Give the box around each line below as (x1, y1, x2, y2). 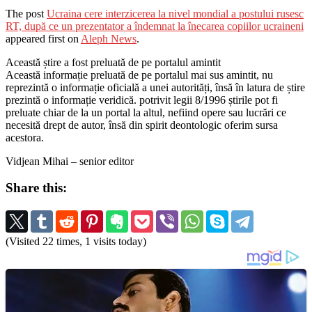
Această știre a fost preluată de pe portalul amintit (6, 56, 221, 68)
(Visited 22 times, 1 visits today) (6, 235, 146, 247)
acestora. (6, 131, 44, 143)
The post (6, 7, 47, 19)
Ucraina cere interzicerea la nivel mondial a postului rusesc (47, 7, 304, 19)
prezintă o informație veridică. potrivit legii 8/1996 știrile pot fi (6, 93, 278, 106)
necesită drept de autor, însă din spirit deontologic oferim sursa (6, 118, 278, 131)
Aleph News (81, 32, 136, 45)
